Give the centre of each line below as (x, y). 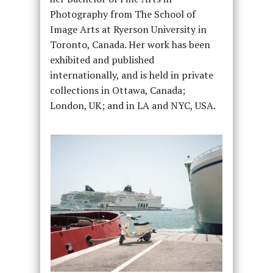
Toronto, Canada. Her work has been (130, 45)
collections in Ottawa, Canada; (117, 90)
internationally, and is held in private (131, 75)
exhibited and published (102, 60)
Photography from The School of (122, 14)
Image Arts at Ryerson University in (128, 30)
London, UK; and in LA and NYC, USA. (133, 106)
